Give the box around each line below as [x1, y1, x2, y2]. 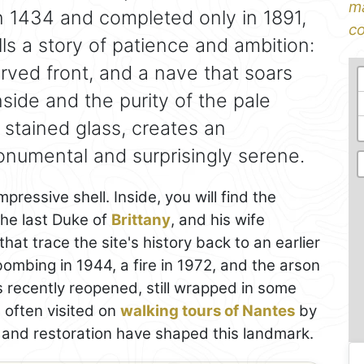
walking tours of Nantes [120, 301, 295, 320]
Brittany [111, 210, 171, 229]
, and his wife [171, 210, 265, 229]
